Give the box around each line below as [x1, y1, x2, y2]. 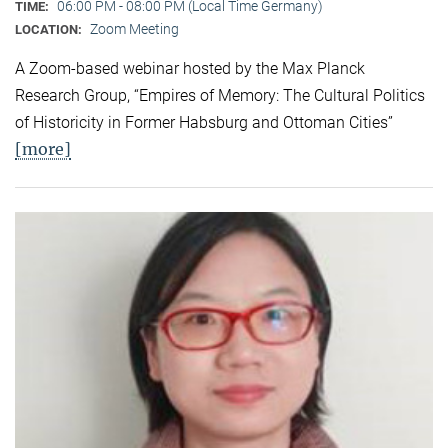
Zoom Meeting [90, 20, 179, 37]
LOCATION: [15, 21, 85, 37]
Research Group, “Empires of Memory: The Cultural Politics [15, 85, 425, 105]
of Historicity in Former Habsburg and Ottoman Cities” [15, 112, 393, 132]
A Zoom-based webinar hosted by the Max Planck [15, 58, 365, 78]
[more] [15, 138, 71, 159]
